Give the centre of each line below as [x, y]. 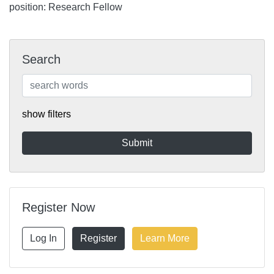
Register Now [58, 207]
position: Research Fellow [66, 7]
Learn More [165, 238]
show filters [46, 114]
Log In [43, 238]
